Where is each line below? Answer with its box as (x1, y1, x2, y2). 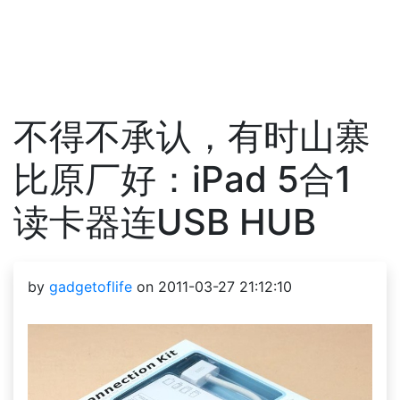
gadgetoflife (49, 278, 132, 296)
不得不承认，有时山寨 (13, 114, 371, 158)
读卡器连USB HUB (13, 200, 316, 244)
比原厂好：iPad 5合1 (13, 157, 352, 201)
